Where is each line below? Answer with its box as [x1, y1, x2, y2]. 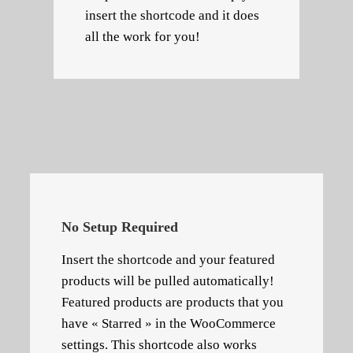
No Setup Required [61, 218, 178, 235]
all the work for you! [85, 28, 200, 44]
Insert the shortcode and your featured [61, 251, 275, 267]
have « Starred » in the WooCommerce [61, 315, 276, 331]
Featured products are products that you [61, 294, 284, 310]
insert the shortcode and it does [85, 7, 259, 23]
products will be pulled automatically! [61, 273, 274, 288]
